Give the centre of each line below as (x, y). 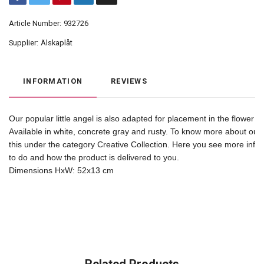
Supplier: (24, 43)
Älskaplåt (57, 43)
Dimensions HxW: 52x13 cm (61, 171)
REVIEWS (129, 81)
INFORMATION (53, 81)
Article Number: (35, 24)
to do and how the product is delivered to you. (95, 158)
